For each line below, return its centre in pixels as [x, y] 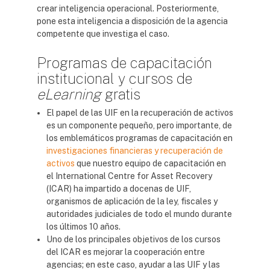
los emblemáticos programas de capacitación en [140, 138]
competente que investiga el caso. [103, 34]
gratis [121, 94]
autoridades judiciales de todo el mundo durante [139, 214]
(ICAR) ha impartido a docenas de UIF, [119, 189]
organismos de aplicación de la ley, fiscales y [132, 201]
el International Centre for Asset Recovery [129, 176]
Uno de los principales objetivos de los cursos [133, 239]
